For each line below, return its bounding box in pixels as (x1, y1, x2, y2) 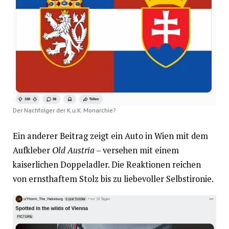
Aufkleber (12, 144, 52, 156)
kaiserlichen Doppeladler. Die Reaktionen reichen (12, 158, 201, 170)
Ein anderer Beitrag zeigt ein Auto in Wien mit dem (12, 130, 208, 142)
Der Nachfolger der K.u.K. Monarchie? (12, 105, 116, 114)
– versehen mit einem (94, 144, 179, 156)
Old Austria (52, 144, 95, 156)
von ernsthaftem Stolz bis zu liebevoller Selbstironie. (12, 173, 214, 185)
